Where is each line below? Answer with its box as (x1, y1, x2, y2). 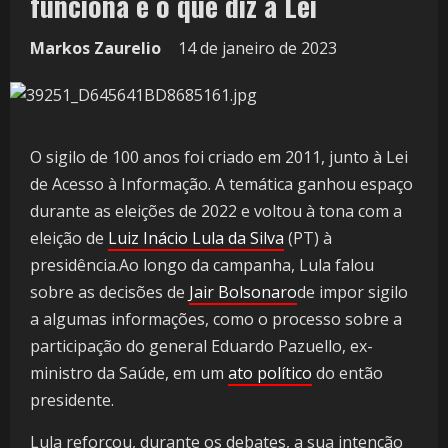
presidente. (30, 389, 114, 412)
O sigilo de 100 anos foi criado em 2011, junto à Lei (30, 146, 408, 169)
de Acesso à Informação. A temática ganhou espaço (30, 173, 413, 196)
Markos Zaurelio (30, 37, 161, 60)
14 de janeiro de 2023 (178, 37, 341, 60)
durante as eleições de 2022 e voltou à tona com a (30, 200, 402, 223)
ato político (228, 362, 312, 385)
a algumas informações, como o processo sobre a (30, 308, 402, 331)
